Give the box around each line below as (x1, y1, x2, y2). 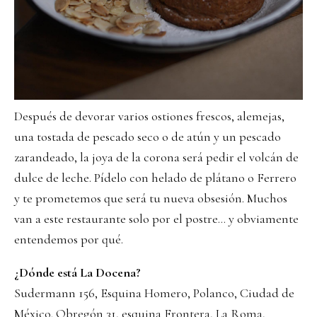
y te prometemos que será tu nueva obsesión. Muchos (14, 190, 287, 207)
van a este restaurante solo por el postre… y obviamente (14, 211, 299, 227)
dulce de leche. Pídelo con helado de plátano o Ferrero (14, 170, 296, 186)
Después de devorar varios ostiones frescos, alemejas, (14, 108, 284, 125)
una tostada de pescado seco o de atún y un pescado (14, 129, 281, 145)
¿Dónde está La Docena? (14, 265, 141, 281)
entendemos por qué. (14, 231, 123, 248)
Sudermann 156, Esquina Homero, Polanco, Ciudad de (14, 285, 294, 301)
